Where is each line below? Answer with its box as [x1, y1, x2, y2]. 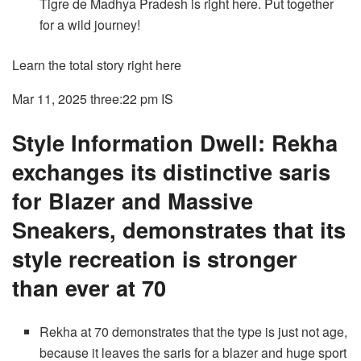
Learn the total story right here [12, 55, 181, 74]
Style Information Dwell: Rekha [12, 126, 338, 158]
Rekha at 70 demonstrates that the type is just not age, [39, 322, 348, 341]
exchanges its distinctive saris [12, 155, 330, 187]
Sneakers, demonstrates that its [12, 213, 346, 245]
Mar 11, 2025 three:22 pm [12, 89, 158, 108]
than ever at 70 [12, 271, 166, 303]
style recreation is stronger [12, 242, 297, 274]
